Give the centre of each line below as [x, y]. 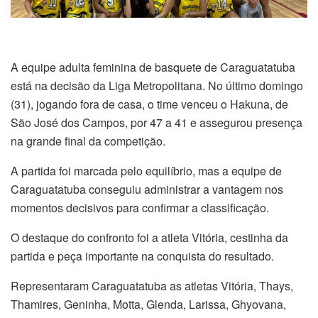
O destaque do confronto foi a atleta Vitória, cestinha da [149, 237]
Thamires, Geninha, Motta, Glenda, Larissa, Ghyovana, [148, 304]
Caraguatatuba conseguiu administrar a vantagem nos [147, 189]
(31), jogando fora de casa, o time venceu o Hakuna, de [149, 104]
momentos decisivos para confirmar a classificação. [140, 207]
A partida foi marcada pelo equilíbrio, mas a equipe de [146, 170]
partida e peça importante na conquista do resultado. [142, 256]
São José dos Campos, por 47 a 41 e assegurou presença [157, 122]
